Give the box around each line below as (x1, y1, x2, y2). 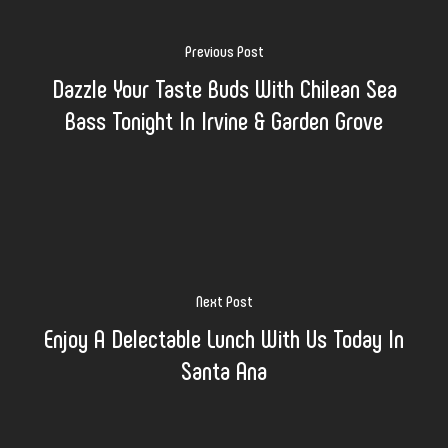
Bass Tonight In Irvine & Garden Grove (65, 103, 383, 135)
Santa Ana (181, 353, 267, 385)
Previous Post (184, 40, 264, 60)
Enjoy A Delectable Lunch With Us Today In (44, 321, 404, 353)
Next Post (195, 290, 253, 310)
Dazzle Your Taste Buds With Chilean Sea (51, 71, 397, 103)
